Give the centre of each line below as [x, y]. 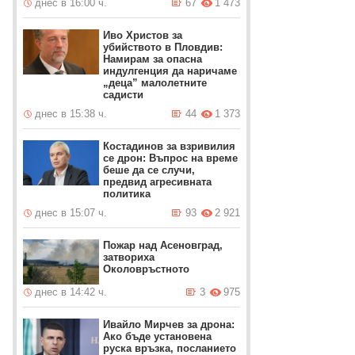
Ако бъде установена [158, 336]
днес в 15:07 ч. [71, 213]
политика [127, 194]
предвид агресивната [158, 182]
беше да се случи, [149, 170]
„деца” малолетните [155, 83]
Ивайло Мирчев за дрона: [169, 324]
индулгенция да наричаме [170, 71]
